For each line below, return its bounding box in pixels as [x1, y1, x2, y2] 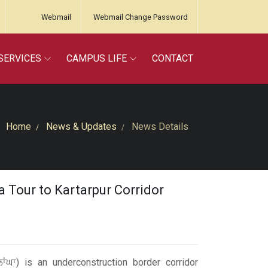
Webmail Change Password [93, 13, 188, 22]
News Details [129, 121, 188, 132]
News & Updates [46, 121, 117, 132]
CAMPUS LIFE [66, 53, 127, 64]
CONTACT [152, 53, 193, 64]
